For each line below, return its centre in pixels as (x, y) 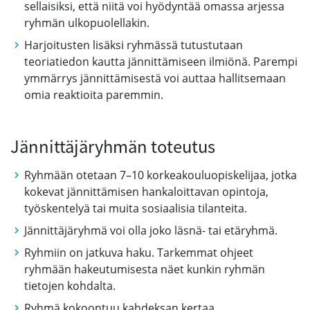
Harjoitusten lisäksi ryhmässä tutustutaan (134, 45)
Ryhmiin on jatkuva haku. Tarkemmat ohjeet (139, 253)
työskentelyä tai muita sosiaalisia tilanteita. (136, 208)
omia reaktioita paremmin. (94, 95)
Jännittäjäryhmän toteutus (113, 146)
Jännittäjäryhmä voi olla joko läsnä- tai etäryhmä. (151, 230)
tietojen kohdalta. (70, 286)
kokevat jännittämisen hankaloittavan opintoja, (146, 192)
